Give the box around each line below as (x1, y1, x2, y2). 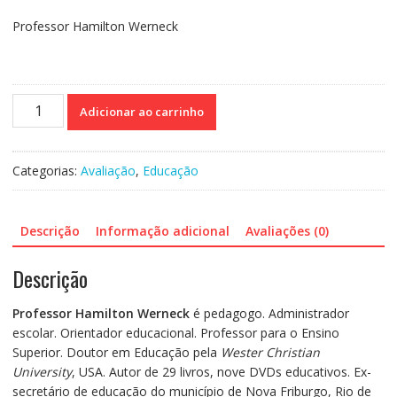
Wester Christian (220, 344, 320, 362)
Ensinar (11, 113, 53, 130)
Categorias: (12, 161, 81, 179)
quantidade (11, 210, 75, 228)
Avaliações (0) (245, 222, 329, 239)
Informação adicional (95, 222, 230, 239)
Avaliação (80, 161, 136, 179)
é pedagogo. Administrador (189, 305, 349, 323)
